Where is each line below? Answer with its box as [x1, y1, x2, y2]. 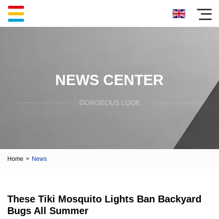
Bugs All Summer [7, 205, 88, 216]
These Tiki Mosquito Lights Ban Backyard [7, 194, 201, 204]
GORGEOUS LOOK [79, 98, 140, 107]
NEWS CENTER [55, 71, 164, 88]
